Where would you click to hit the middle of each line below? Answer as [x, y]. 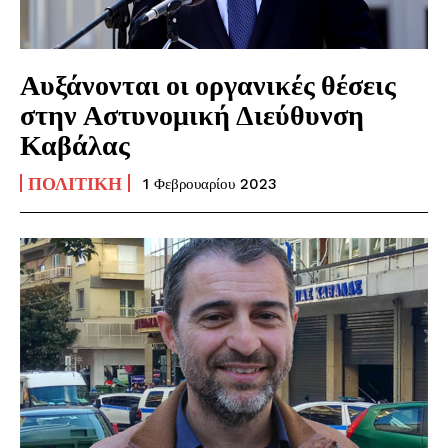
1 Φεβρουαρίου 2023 [210, 183]
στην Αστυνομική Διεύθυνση [192, 113]
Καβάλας [75, 143]
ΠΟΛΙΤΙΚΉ [75, 182]
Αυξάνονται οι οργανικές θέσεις [208, 83]
